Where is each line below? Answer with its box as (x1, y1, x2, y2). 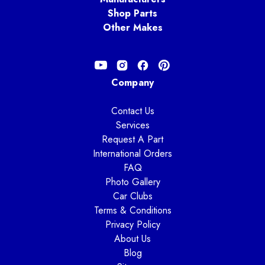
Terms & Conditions (93, 203, 172, 217)
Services (115, 118, 150, 132)
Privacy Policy (105, 217, 160, 231)
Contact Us (111, 104, 154, 118)
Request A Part (102, 132, 163, 146)
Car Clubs (112, 189, 153, 203)
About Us (114, 231, 151, 245)
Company (111, 75, 154, 89)
